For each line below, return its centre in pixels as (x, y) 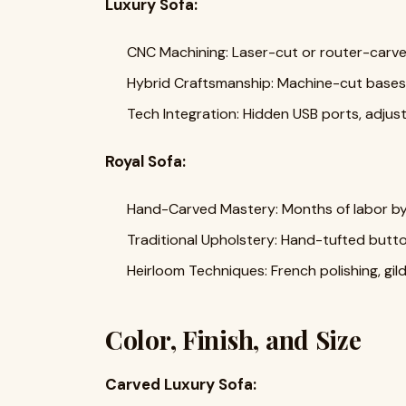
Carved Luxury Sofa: (183, 385)
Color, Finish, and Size (233, 340)
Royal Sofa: (147, 162)
